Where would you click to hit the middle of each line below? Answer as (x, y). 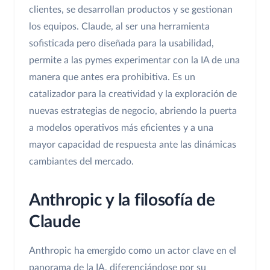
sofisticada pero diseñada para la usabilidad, (121, 44)
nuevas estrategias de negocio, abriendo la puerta (133, 111)
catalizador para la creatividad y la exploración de (133, 94)
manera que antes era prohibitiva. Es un (112, 77)
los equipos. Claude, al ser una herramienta (119, 27)
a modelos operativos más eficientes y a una (121, 128)
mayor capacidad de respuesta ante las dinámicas (133, 145)
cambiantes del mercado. (81, 162)
